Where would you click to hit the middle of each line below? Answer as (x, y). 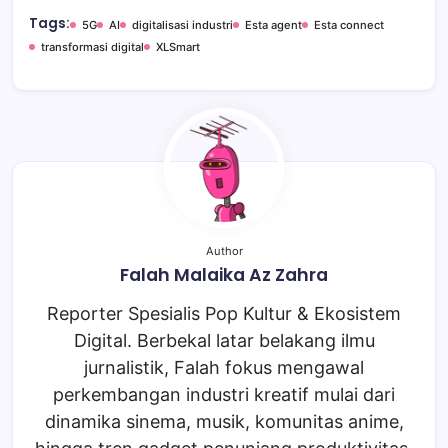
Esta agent (273, 25)
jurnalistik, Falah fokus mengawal (224, 368)
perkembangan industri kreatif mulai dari (224, 395)
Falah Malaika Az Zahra (224, 275)
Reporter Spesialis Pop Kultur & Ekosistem (224, 314)
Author (224, 251)
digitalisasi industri (182, 25)
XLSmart (178, 47)
